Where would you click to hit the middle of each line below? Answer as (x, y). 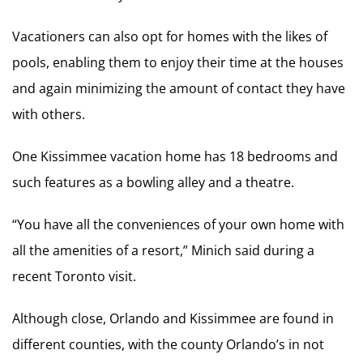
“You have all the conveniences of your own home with (178, 224)
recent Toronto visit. (74, 276)
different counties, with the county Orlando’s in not (168, 344)
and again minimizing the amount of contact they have (179, 88)
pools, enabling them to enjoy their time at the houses (178, 62)
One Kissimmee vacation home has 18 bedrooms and (175, 156)
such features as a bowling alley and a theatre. (153, 182)
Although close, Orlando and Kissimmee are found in (173, 318)
